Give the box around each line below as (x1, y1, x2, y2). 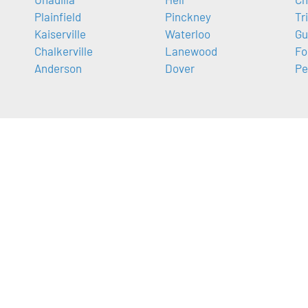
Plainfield (34, 10, 81, 24)
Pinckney (164, 10, 211, 24)
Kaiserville (34, 27, 86, 41)
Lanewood (164, 44, 217, 58)
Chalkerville (34, 44, 93, 58)
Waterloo (164, 27, 210, 41)
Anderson (34, 61, 82, 76)
